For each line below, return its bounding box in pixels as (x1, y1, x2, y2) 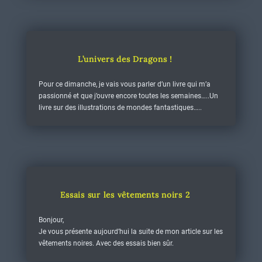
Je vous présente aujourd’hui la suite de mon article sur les (38, 227, 223, 236)
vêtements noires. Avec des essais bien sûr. (38, 239, 174, 247)
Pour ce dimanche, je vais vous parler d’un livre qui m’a (38, 80, 211, 88)
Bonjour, (38, 216, 64, 224)
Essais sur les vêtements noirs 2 (60, 189, 190, 200)
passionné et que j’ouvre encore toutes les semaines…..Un (38, 92, 218, 100)
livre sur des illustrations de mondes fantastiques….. (38, 104, 202, 112)
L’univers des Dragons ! (77, 54, 173, 64)
